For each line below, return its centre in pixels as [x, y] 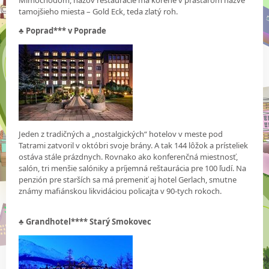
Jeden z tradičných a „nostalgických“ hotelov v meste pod [121, 134]
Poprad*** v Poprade [66, 30]
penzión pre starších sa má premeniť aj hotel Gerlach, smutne [128, 179]
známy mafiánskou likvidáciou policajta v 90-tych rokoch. [120, 191]
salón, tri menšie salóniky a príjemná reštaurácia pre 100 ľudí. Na [133, 168]
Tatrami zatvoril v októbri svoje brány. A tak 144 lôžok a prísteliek [134, 145]
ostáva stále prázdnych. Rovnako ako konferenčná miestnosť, [128, 156]
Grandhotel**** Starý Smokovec [89, 221]
